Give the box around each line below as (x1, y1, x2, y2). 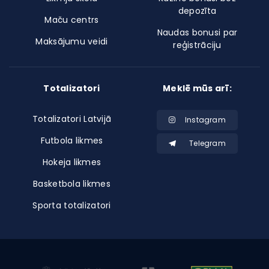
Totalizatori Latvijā (32, 112, 112, 125)
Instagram (184, 114, 226, 125)
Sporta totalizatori (32, 199, 111, 211)
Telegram (189, 138, 226, 148)
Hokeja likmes (42, 156, 101, 168)
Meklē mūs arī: (163, 82, 232, 94)
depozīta (178, 4, 217, 17)
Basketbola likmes (33, 177, 110, 190)
